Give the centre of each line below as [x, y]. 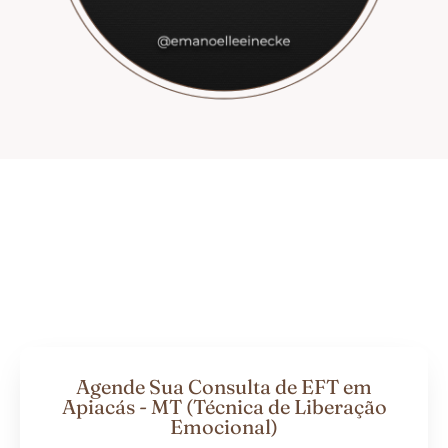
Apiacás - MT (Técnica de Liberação [224, 406]
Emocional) [224, 426]
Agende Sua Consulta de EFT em [224, 386]
